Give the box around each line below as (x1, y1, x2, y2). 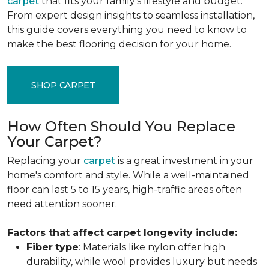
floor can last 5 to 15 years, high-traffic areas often (7, 184, 242, 195)
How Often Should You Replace (7, 118, 235, 135)
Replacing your (7, 155, 83, 166)
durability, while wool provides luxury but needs (26, 256, 257, 267)
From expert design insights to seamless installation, (7, 10, 255, 21)
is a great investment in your (115, 155, 253, 166)
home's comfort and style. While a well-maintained (7, 169, 249, 181)
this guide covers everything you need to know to (7, 24, 247, 35)
